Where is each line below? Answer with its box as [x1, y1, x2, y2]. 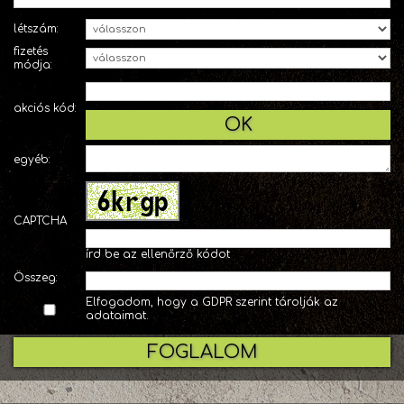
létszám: [14, 23, 59, 35]
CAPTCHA [14, 215, 67, 227]
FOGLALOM [146, 342, 258, 363]
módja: [14, 59, 52, 71]
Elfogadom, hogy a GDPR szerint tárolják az [86, 296, 338, 308]
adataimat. [86, 309, 149, 322]
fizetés [14, 45, 48, 58]
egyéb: [14, 153, 50, 166]
